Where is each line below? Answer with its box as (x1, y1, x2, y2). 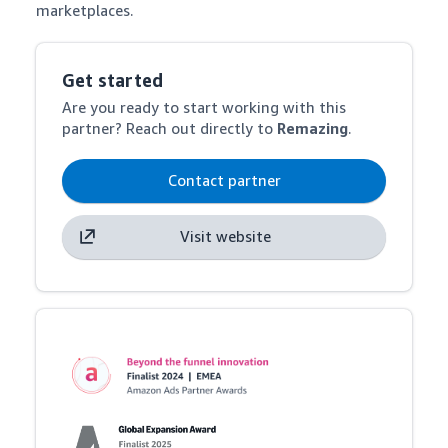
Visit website (179, 227, 271, 245)
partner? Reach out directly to (62, 119, 278, 137)
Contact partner (167, 171, 281, 189)
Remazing (277, 119, 349, 137)
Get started (62, 69, 164, 91)
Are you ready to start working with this (62, 98, 347, 116)
